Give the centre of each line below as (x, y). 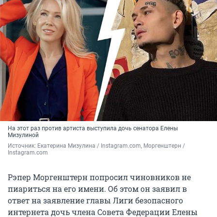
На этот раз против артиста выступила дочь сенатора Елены (93, 128)
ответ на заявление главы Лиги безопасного (95, 200)
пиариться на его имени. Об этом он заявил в (97, 188)
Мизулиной (23, 135)
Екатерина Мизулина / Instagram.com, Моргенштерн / (111, 146)
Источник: (23, 146)
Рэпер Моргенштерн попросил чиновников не (99, 177)
